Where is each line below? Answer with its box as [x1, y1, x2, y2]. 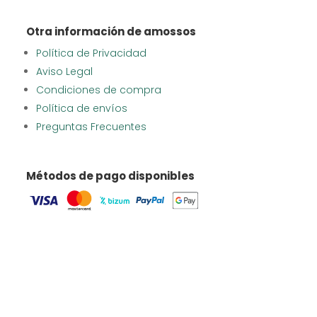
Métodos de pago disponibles [25, 168, 195, 183]
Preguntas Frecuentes [35, 119, 146, 134]
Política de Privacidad [35, 45, 146, 60]
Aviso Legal [35, 64, 93, 79]
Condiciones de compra [35, 82, 161, 97]
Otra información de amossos [25, 23, 196, 39]
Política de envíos [35, 100, 127, 115]
